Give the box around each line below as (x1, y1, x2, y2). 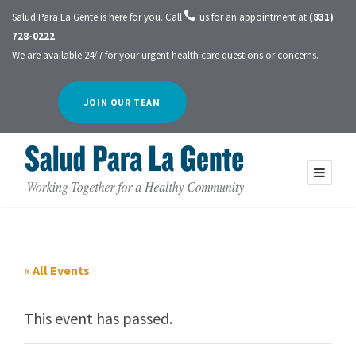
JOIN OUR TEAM (83, 96, 161, 109)
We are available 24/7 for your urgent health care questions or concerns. (12, 48, 319, 62)
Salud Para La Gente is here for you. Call (12, 10, 184, 24)
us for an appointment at (199, 10, 309, 24)
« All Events (24, 262, 90, 279)
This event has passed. (24, 308, 172, 329)
